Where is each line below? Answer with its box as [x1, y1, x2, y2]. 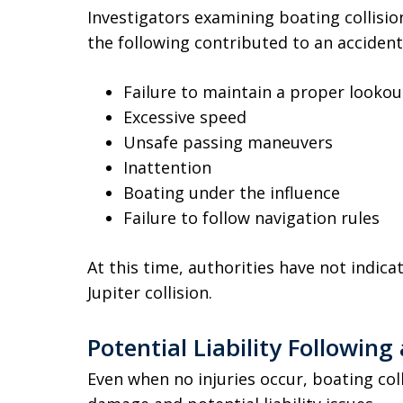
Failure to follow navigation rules [123, 207, 380, 228]
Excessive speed [123, 106, 246, 128]
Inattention [123, 157, 211, 178]
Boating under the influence [123, 182, 340, 203]
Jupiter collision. [87, 282, 212, 303]
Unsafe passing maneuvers [123, 131, 333, 153]
